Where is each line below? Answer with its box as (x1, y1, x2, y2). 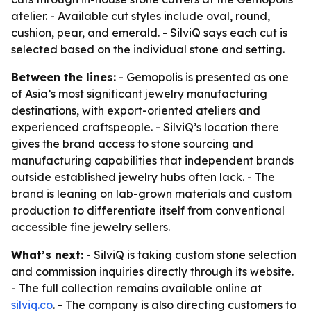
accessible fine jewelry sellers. (11, 220, 170, 234)
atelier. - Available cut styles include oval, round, (11, 9, 270, 23)
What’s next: (11, 248, 83, 262)
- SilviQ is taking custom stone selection (83, 248, 296, 262)
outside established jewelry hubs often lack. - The (11, 170, 275, 184)
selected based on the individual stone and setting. (11, 42, 285, 56)
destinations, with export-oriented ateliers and (11, 103, 260, 117)
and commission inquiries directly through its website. (11, 264, 294, 278)
